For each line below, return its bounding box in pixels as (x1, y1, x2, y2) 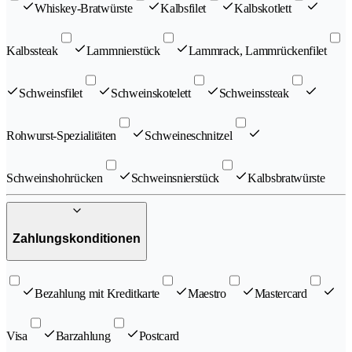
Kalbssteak (6, 44, 58, 58)
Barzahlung (55, 328, 111, 343)
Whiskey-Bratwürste (35, 2, 133, 16)
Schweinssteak (218, 86, 289, 101)
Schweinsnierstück (130, 171, 220, 185)
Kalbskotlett (234, 2, 291, 16)
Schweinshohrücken (6, 171, 103, 185)
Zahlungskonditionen (13, 232, 141, 246)
